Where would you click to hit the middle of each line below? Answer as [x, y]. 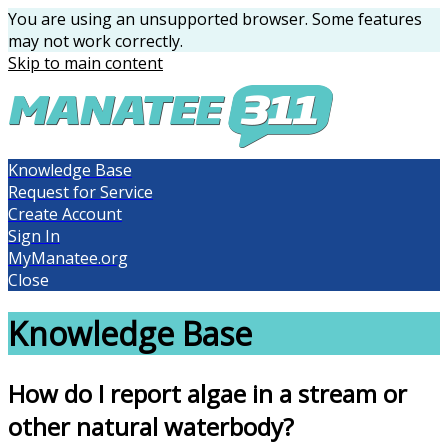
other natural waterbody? [151, 426]
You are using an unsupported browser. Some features [215, 19]
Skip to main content [85, 63]
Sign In [34, 236]
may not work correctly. [95, 41]
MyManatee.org [68, 258]
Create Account [65, 214]
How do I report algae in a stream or [207, 393]
